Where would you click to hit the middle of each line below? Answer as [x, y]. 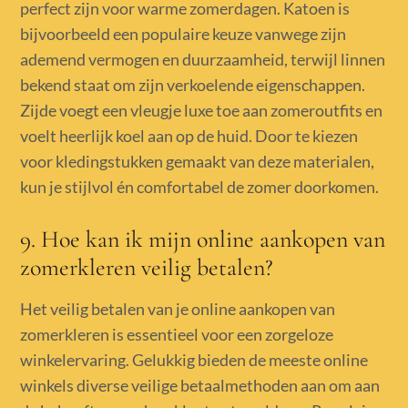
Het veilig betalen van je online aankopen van [178, 308]
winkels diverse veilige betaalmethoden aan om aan [200, 385]
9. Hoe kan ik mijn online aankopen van [203, 239]
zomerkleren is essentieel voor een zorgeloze [177, 334]
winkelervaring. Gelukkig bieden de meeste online [194, 359]
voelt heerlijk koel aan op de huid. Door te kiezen [189, 135]
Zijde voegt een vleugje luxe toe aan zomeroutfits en [202, 110]
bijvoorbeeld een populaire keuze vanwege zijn [184, 33]
